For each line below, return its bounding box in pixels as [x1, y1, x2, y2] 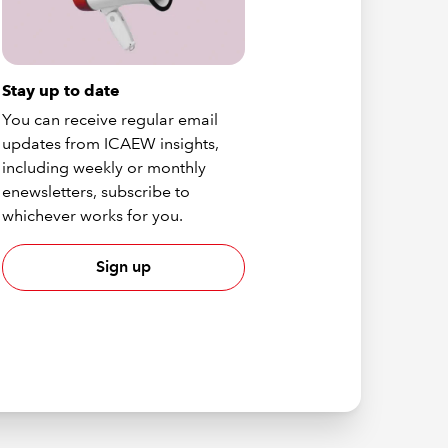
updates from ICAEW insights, [2, 133, 220, 153]
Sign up [95, 257, 151, 277]
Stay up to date [2, 80, 121, 100]
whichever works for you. [2, 205, 184, 225]
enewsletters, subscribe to [2, 181, 191, 201]
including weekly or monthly [2, 157, 207, 177]
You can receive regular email [2, 109, 219, 129]
